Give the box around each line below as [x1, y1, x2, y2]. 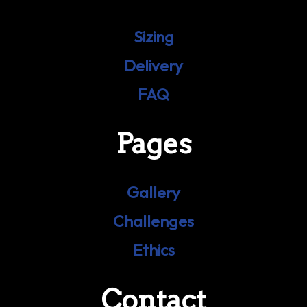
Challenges [113, 211, 194, 232]
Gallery [127, 182, 180, 203]
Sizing [133, 26, 174, 47]
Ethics [132, 240, 175, 260]
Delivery [124, 55, 183, 75]
